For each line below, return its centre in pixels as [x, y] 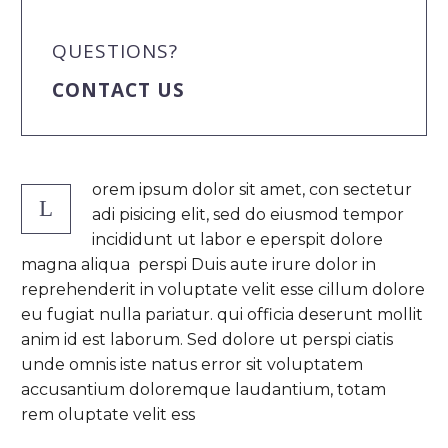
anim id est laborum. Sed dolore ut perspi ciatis [207, 339]
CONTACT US [118, 90]
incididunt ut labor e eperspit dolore [237, 239]
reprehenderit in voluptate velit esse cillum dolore [223, 289]
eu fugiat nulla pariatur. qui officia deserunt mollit [222, 314]
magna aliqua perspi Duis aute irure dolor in [198, 264]
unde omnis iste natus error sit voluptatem [192, 364]
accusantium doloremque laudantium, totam [203, 389]
